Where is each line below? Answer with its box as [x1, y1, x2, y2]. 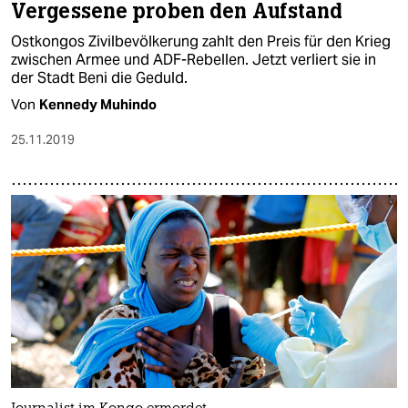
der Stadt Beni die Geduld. [11, 68, 188, 88]
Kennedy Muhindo [39, 96, 157, 114]
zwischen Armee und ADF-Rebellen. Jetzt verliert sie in [11, 50, 376, 70]
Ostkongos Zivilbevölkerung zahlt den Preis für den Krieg [11, 32, 391, 52]
